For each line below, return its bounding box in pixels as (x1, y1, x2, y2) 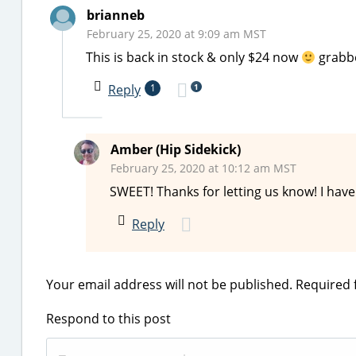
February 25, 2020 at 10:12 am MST (110, 161, 296, 176)
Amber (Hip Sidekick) (110, 141, 241, 158)
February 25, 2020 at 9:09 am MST (87, 26, 266, 41)
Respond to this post (46, 310, 171, 327)
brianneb (87, 6, 145, 24)
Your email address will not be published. (46, 276, 292, 293)
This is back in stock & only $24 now (86, 48, 301, 66)
